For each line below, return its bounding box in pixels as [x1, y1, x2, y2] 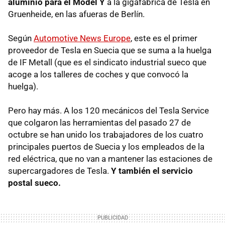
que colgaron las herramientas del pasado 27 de [8, 117, 191, 128]
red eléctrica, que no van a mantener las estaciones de [8, 153, 212, 164]
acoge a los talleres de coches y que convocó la [8, 69, 188, 79]
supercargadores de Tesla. [8, 165, 109, 176]
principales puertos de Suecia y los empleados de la [8, 141, 204, 152]
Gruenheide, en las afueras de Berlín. [8, 9, 145, 19]
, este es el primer [131, 33, 197, 43]
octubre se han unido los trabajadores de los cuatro [8, 129, 203, 140]
